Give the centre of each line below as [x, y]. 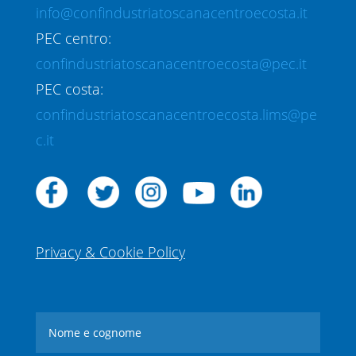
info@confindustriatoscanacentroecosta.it [171, 13]
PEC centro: [73, 39]
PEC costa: [69, 89]
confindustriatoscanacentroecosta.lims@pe [176, 115]
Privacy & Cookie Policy [110, 252]
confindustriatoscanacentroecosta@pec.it [171, 64]
